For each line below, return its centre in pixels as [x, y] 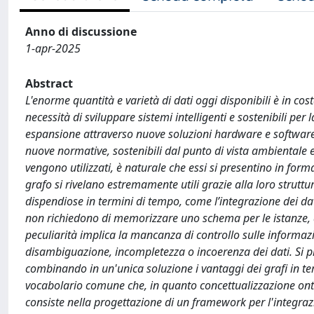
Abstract [49, 83]
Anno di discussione [81, 32]
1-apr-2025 [53, 48]
